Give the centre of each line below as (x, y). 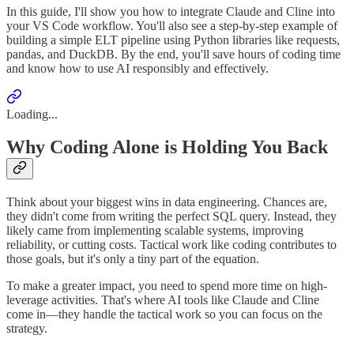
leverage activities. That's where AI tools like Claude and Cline (163, 300)
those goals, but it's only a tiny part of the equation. (133, 259)
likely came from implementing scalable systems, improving (155, 231)
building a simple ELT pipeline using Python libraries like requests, (173, 40)
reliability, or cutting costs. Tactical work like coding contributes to (171, 245)
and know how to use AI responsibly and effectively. (137, 68)
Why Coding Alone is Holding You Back (167, 147)
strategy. (27, 329)
